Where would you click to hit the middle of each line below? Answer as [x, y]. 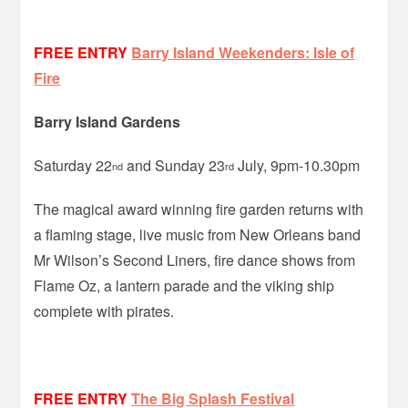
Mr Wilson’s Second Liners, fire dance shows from [195, 260]
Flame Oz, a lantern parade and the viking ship [184, 285]
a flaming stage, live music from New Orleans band [198, 234]
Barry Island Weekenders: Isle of [243, 52]
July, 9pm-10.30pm [297, 165]
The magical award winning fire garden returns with [199, 209]
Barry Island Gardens [107, 121]
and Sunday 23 [174, 165]
